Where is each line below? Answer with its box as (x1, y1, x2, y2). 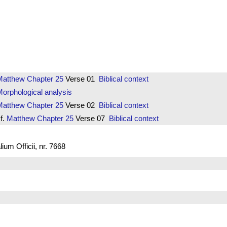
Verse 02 (63, 100, 99, 109)
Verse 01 (63, 74, 99, 83)
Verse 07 (73, 113, 109, 123)
